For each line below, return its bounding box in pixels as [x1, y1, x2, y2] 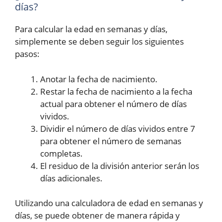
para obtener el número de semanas [40, 135, 181, 147]
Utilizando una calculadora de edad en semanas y [15, 197, 203, 209]
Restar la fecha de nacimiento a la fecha [40, 85, 192, 97]
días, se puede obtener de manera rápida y [15, 210, 180, 221]
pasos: [15, 48, 40, 59]
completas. [40, 147, 83, 159]
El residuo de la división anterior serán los [40, 160, 199, 171]
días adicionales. [40, 172, 103, 184]
